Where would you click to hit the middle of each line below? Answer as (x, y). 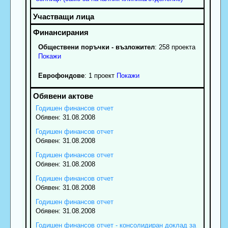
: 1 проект (99, 75)
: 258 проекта (175, 47)
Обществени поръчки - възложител (96, 47)
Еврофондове (61, 75)
